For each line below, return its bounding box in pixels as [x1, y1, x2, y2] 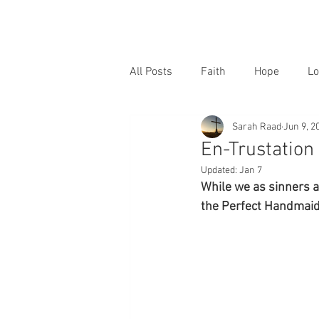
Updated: [201, 164, 239, 177]
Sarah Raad [232, 120, 281, 133]
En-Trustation [201, 138, 314, 162]
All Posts [130, 65, 172, 79]
